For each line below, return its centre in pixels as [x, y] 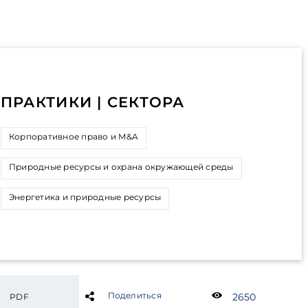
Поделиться [134, 295]
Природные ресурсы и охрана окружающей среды [121, 167]
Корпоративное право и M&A [74, 136]
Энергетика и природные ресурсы [85, 197]
